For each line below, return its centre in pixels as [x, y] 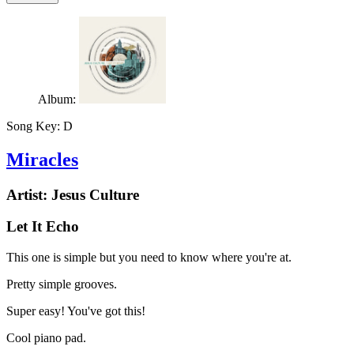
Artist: [29, 194]
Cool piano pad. [46, 337]
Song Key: [35, 126]
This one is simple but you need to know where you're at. [149, 257]
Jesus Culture [95, 194]
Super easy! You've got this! [76, 311]
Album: [58, 99]
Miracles [42, 159]
